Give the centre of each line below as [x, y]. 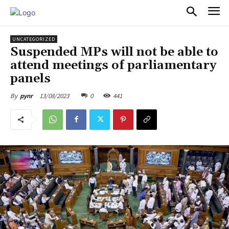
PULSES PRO [73, 12]
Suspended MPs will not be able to [114, 52]
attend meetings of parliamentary [113, 65]
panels [30, 78]
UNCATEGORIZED [34, 39]
